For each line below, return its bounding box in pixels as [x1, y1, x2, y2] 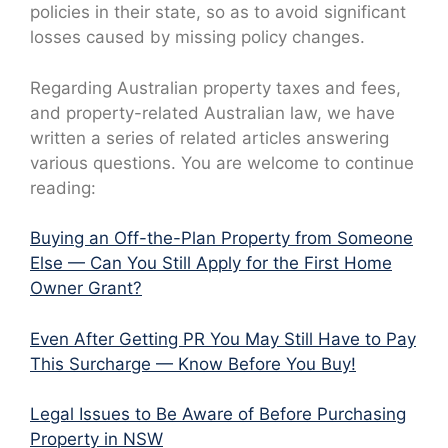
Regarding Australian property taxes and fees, [30, 77, 401, 98]
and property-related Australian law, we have [30, 102, 395, 123]
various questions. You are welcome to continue [30, 152, 414, 173]
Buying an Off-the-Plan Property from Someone [30, 228, 413, 249]
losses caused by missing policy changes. [30, 27, 365, 48]
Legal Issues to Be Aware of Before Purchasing [30, 404, 406, 425]
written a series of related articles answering [30, 127, 389, 148]
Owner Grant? [30, 278, 142, 299]
